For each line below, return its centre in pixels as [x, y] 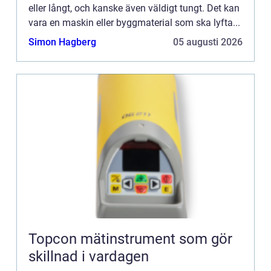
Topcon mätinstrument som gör [54, 239]
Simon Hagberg [62, 42]
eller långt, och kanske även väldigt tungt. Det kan [134, 8]
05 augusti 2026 [208, 42]
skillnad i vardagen [89, 256]
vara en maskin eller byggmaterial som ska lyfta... [134, 22]
